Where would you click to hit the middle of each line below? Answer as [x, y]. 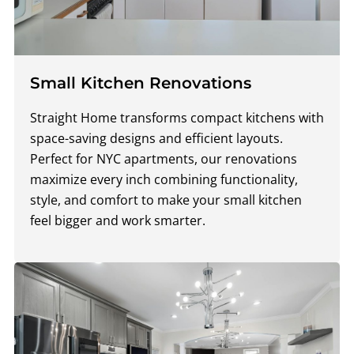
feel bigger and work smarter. [118, 220]
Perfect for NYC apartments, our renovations [164, 158]
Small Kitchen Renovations [141, 83]
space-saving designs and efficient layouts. [156, 138]
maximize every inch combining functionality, [164, 179]
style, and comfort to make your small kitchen [166, 200]
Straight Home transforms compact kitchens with [177, 117]
